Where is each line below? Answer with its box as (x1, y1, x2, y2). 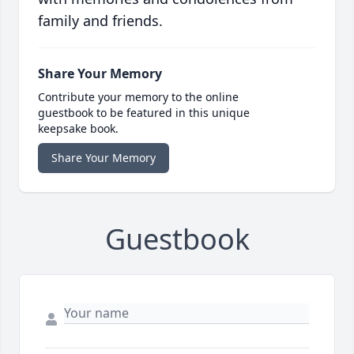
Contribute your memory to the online (38, 89, 239, 105)
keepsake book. (38, 121, 119, 137)
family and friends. (38, 11, 163, 31)
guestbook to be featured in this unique (38, 105, 250, 121)
